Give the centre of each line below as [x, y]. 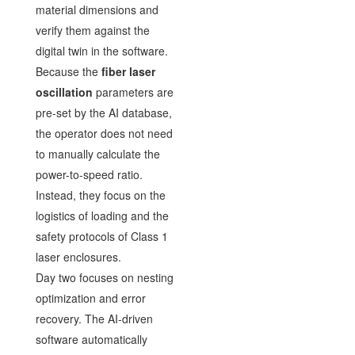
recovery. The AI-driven [94, 318]
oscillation [64, 92]
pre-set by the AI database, [103, 112]
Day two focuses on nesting [104, 277]
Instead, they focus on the [100, 195]
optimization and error [90, 298]
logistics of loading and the [102, 215]
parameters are [133, 92]
